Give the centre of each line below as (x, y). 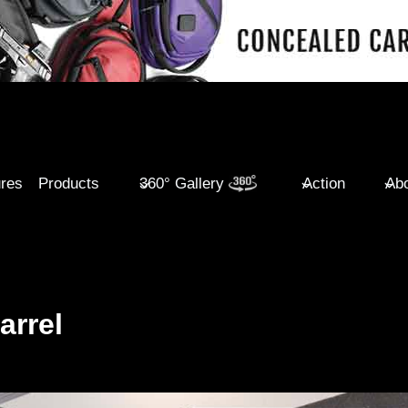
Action (323, 183)
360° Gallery (182, 183)
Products (69, 183)
